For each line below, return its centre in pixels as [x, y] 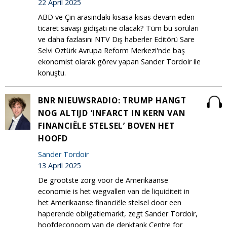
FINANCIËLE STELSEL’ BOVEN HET [106, 126]
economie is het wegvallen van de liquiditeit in [114, 192]
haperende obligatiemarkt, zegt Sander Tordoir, [118, 214]
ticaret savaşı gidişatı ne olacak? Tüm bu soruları [118, 28]
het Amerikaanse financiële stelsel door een [110, 203]
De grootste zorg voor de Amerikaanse [103, 180]
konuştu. [52, 73]
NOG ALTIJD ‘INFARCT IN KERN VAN [112, 113]
